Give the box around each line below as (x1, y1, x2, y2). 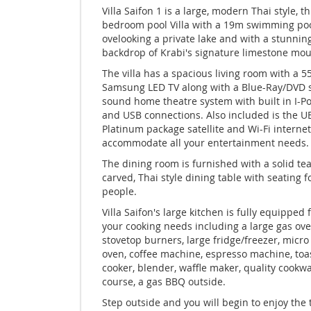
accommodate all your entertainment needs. (102, 136, 309, 149)
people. (102, 185, 137, 198)
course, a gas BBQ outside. (102, 275, 226, 288)
